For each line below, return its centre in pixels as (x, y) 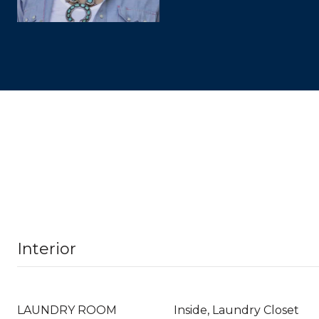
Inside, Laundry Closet (236, 310)
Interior (47, 249)
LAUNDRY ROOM (67, 310)
